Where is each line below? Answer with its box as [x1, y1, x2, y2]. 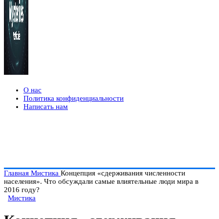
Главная [4, 169, 31, 177]
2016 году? [4, 186, 40, 194]
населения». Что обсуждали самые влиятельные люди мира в [4, 177, 198, 185]
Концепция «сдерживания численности [61, 169, 185, 177]
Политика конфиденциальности [23, 94, 124, 102]
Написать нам [23, 103, 68, 110]
